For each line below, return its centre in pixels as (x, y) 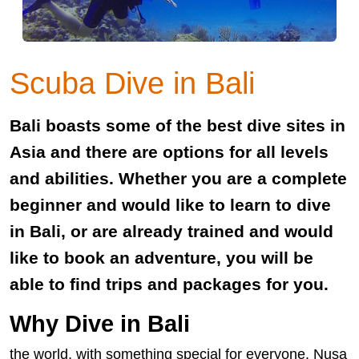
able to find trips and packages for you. (169, 284)
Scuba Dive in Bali (132, 83)
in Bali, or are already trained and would (171, 231)
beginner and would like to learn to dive (170, 204)
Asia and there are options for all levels (169, 151)
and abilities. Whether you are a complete (178, 178)
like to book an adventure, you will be (161, 257)
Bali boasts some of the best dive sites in (177, 125)
